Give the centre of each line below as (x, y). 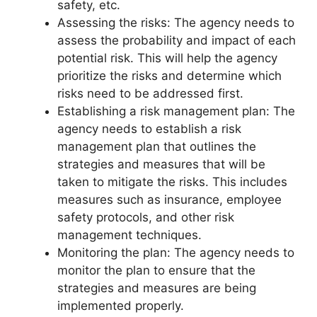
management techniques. (129, 235)
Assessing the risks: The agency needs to (176, 23)
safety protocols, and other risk (146, 218)
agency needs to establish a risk (149, 129)
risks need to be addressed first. (150, 94)
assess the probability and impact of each (177, 41)
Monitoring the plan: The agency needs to (176, 253)
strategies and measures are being (157, 288)
